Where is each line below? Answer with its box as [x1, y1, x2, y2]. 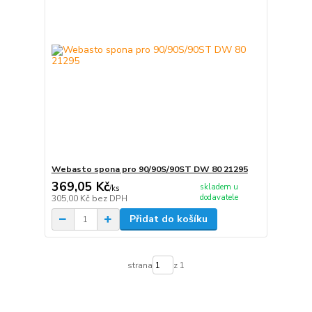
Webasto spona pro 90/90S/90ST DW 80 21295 [51, 163, 248, 175]
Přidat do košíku [129, 212, 208, 226]
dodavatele [199, 192, 238, 203]
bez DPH [91, 193, 127, 205]
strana [127, 259, 153, 271]
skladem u [199, 181, 238, 192]
